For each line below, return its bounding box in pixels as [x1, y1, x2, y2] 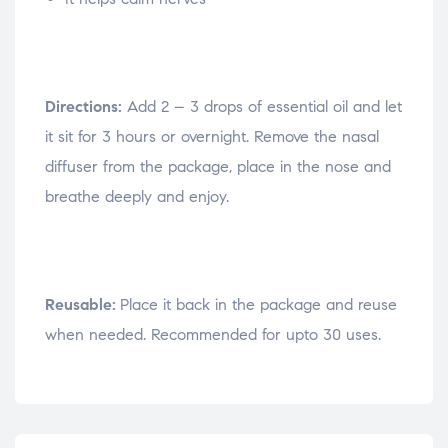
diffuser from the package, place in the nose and [45, 156, 391, 176]
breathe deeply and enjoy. [45, 186, 229, 206]
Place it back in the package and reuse [120, 294, 397, 314]
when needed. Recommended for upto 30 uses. [45, 324, 381, 344]
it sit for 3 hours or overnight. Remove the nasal [45, 126, 379, 146]
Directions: [45, 96, 122, 116]
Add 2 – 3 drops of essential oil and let [122, 96, 402, 116]
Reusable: [45, 294, 120, 314]
